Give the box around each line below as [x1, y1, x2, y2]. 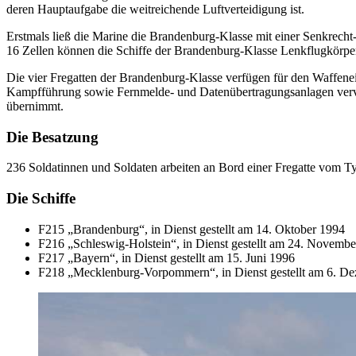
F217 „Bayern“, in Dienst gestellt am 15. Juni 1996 [38, 250, 295, 265]
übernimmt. [6, 99, 64, 113]
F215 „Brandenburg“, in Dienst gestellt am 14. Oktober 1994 [38, 222, 345, 236]
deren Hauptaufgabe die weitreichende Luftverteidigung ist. [6, 2, 304, 16]
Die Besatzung [6, 128, 99, 145]
